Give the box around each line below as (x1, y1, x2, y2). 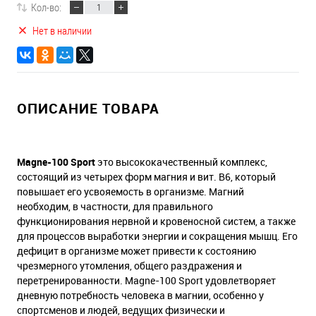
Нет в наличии (32, 23, 92, 37)
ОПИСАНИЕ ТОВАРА (17, 99, 159, 118)
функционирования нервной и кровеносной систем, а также (17, 214, 296, 228)
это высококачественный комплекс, (95, 155, 267, 169)
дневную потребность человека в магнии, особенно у (17, 288, 264, 302)
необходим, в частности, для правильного (17, 200, 213, 213)
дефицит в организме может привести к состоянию (17, 244, 256, 257)
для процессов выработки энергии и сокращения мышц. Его (17, 229, 298, 243)
